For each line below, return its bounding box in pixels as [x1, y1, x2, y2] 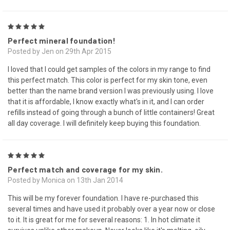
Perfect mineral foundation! [8, 36, 116, 46]
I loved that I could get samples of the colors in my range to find [8, 65, 210, 74]
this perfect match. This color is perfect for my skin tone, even [8, 76, 207, 85]
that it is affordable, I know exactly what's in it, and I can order [8, 98, 204, 106]
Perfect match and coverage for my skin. [8, 165, 163, 175]
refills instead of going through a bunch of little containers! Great [8, 108, 215, 117]
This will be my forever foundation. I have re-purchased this [8, 194, 199, 203]
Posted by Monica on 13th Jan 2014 [8, 176, 123, 185]
